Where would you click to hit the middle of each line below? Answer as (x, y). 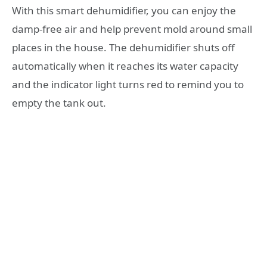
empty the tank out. (59, 103)
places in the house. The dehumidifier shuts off (123, 47)
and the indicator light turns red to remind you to (128, 84)
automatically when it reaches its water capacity (125, 66)
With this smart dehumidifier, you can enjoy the (124, 10)
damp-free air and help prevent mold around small (132, 29)
